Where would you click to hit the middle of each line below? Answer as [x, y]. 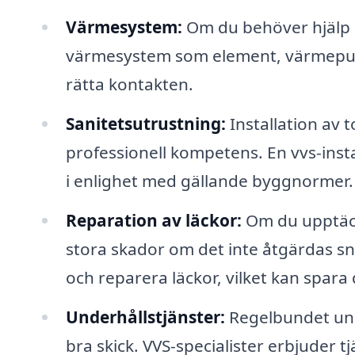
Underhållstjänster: [145, 317]
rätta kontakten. [129, 84]
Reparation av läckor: [153, 221]
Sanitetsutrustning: [145, 124]
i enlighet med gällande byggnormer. [209, 181]
